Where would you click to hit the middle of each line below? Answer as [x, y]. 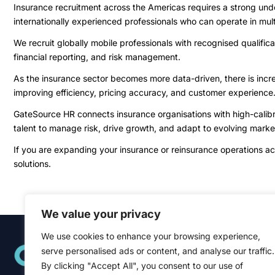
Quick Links [196, 242]
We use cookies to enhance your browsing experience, [151, 236]
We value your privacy [101, 214]
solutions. [32, 164]
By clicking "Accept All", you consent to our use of [142, 265]
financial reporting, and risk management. [97, 57]
